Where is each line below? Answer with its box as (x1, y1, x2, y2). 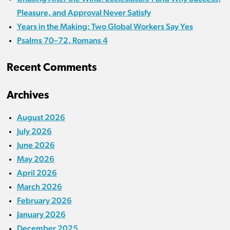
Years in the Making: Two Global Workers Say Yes (16, 22, 193, 32)
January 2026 (16, 209, 66, 220)
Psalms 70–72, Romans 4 (16, 35, 108, 46)
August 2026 (16, 112, 65, 123)
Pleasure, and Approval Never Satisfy (16, 8, 151, 18)
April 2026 (16, 168, 57, 178)
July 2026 (16, 126, 52, 137)
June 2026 (16, 140, 55, 150)
